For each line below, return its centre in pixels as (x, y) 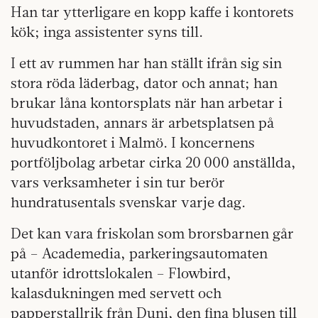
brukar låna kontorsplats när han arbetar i (147, 102)
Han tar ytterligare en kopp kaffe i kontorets (152, 11)
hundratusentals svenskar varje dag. (128, 202)
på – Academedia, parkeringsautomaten (139, 253)
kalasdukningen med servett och (116, 292)
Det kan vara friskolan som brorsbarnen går (152, 233)
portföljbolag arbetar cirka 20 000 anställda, (153, 162)
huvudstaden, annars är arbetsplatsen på (142, 122)
